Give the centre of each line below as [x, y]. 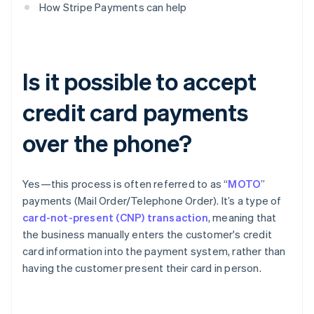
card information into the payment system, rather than [154, 251]
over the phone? [107, 143]
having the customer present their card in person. [142, 268]
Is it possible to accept [139, 81]
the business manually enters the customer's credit [148, 234]
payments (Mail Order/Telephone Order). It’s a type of [152, 201]
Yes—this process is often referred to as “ [125, 184]
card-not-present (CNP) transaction [115, 218]
